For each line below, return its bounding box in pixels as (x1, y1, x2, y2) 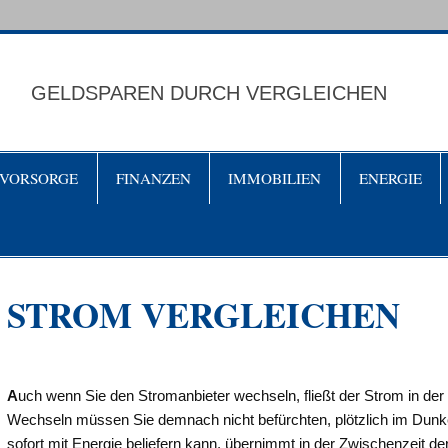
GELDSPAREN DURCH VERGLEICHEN (31, 82, 388, 105)
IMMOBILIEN (228, 167, 322, 188)
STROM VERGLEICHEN (7, 289, 401, 341)
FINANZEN (115, 167, 191, 188)
